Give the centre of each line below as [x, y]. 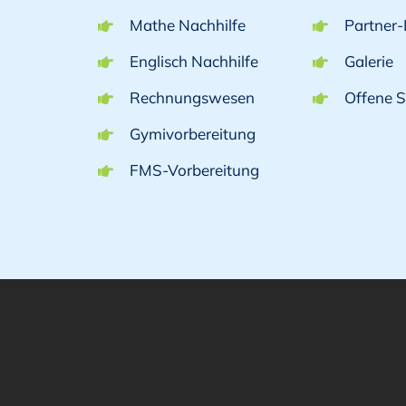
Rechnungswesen [192, 98]
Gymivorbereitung [192, 133]
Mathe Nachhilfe [187, 25]
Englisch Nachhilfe [193, 62]
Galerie [368, 62]
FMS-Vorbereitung [194, 169]
